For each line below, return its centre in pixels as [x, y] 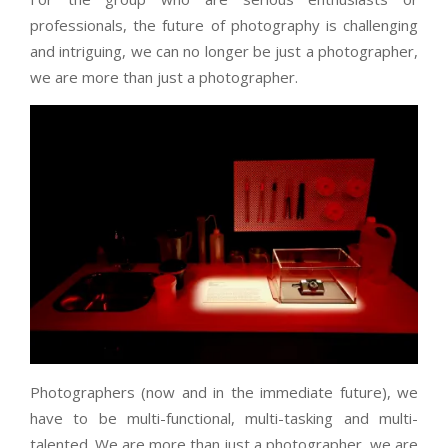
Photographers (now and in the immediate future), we [224, 392]
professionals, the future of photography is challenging [224, 25]
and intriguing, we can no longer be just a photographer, [224, 51]
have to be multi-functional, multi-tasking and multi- [224, 418]
